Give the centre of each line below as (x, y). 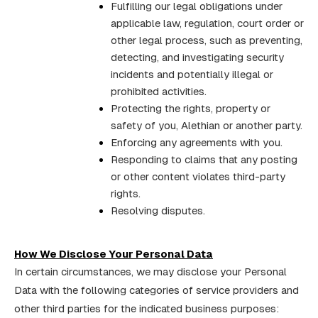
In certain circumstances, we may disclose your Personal (150, 271)
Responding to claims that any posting (204, 160)
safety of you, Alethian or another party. (207, 126)
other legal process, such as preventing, (207, 40)
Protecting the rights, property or (191, 109)
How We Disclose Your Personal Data (114, 253)
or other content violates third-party (198, 177)
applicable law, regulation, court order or (207, 23)
